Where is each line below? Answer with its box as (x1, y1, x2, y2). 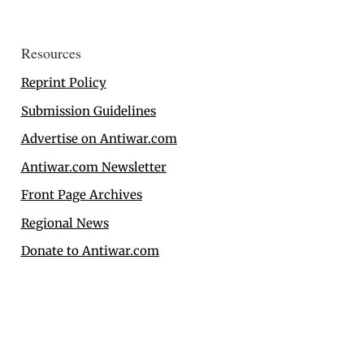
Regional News (20, 214, 109, 231)
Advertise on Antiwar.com (20, 131, 177, 147)
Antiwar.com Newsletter (20, 158, 167, 175)
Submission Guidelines (20, 102, 156, 119)
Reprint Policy (20, 75, 106, 91)
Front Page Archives (20, 187, 142, 203)
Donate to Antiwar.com (20, 243, 159, 259)
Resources (20, 43, 81, 63)
